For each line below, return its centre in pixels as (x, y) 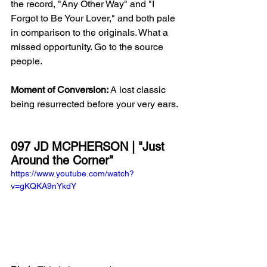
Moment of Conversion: (60, 90)
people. (27, 61)
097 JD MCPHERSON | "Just (89, 147)
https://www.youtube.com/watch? (72, 174)
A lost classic (139, 90)
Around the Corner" (62, 161)
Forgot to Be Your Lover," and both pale (94, 18)
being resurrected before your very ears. (95, 104)
